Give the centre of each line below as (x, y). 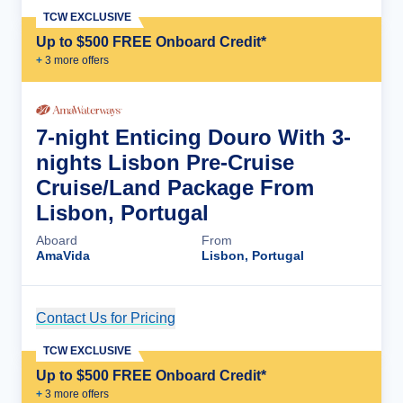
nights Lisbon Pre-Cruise (165, 162)
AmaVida (63, 255)
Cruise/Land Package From (175, 187)
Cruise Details (301, 318)
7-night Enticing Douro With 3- (193, 137)
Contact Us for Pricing (106, 318)
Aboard (57, 240)
